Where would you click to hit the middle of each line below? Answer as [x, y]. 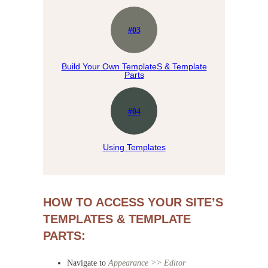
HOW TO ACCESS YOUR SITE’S [133, 202]
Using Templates [134, 147]
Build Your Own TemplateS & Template [134, 66]
